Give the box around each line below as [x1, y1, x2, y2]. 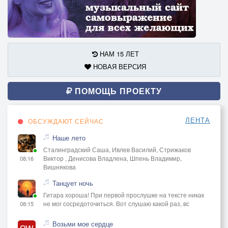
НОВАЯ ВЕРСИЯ [91, 62, 146, 72]
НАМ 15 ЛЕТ [97, 49, 139, 59]
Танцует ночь [52, 178, 93, 188]
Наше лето [52, 133, 85, 143]
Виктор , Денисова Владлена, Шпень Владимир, [43, 154, 182, 163]
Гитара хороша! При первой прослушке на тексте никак [43, 190, 204, 199]
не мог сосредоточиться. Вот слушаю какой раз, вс [43, 199, 189, 208]
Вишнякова [43, 162, 76, 172]
